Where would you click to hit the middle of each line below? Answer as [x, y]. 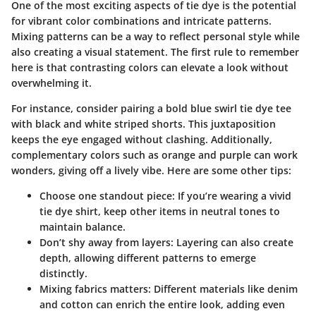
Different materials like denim [224, 289]
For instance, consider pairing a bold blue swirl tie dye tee [151, 109]
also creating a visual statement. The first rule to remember [155, 52]
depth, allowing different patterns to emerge [148, 258]
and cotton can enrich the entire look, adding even [162, 305]
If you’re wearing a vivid [233, 196]
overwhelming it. [51, 83]
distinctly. [63, 274]
